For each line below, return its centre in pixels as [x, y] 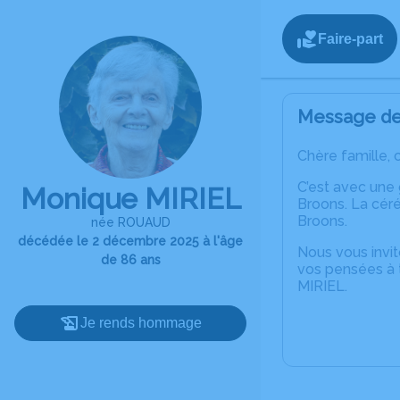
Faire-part [350, 38]
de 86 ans [130, 260]
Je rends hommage [141, 323]
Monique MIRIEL [130, 199]
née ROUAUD [130, 222]
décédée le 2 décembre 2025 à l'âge [130, 241]
